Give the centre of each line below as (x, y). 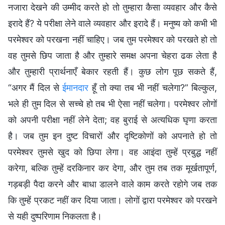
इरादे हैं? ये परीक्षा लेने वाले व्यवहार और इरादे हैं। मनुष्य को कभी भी (113, 23)
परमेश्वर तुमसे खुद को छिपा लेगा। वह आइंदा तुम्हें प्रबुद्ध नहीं (113, 152)
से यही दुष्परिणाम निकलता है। (55, 216)
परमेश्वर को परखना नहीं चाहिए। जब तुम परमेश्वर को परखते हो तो (113, 39)
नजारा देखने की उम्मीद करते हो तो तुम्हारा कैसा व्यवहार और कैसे (113, 7)
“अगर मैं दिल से (35, 87)
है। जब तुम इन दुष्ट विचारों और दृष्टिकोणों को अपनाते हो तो (113, 136)
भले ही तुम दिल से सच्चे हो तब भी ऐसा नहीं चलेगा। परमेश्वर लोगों (113, 103)
